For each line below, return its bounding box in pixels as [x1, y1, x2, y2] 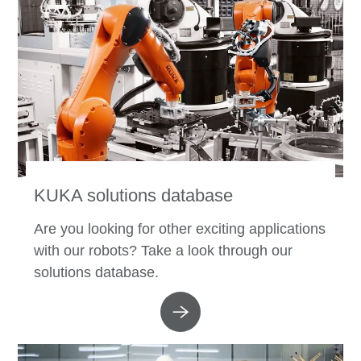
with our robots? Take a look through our [34, 243, 293, 259]
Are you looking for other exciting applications [34, 221, 326, 238]
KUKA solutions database [34, 185, 234, 206]
